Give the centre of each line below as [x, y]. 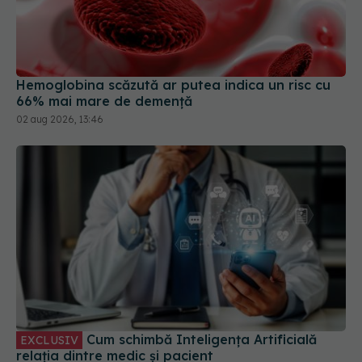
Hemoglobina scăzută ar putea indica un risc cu [173, 85]
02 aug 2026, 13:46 [60, 120]
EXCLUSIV [49, 340]
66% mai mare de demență [104, 101]
